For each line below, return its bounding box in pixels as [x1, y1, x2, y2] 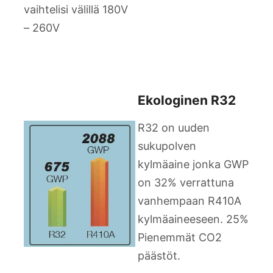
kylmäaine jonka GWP [138, 158, 249, 171]
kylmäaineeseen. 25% [138, 213, 249, 226]
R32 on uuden [138, 121, 210, 135]
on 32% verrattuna [138, 176, 234, 190]
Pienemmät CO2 [138, 231, 222, 244]
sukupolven [138, 140, 196, 153]
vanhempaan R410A [138, 194, 241, 208]
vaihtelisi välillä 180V [24, 2, 128, 16]
